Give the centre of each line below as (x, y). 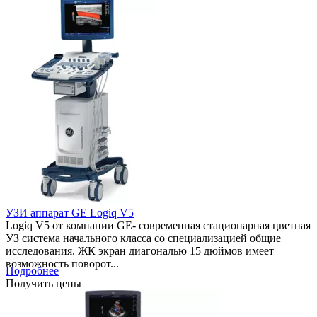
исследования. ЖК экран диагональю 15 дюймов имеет (140, 251)
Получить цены (44, 284)
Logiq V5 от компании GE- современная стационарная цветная (158, 226)
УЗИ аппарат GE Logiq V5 (70, 213)
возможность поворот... (62, 264)
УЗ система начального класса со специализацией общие (143, 238)
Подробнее (32, 271)
